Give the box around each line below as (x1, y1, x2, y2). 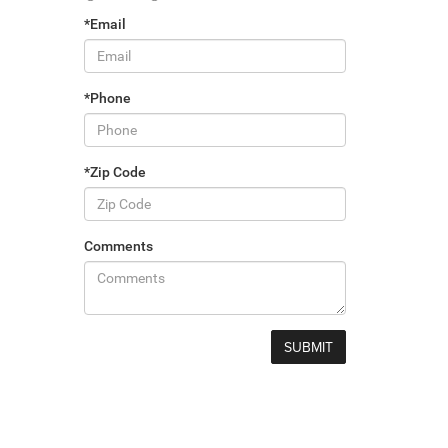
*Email (83, 15, 126, 32)
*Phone (83, 89, 131, 106)
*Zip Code (83, 163, 146, 180)
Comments (83, 237, 153, 254)
